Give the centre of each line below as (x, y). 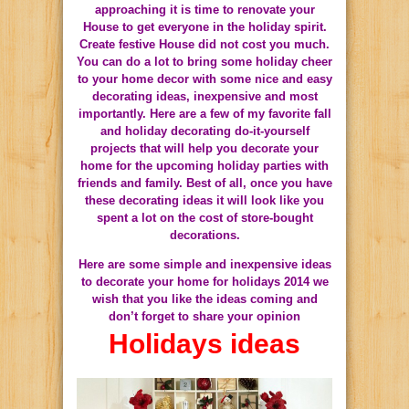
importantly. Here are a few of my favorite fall (204, 113)
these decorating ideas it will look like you (204, 200)
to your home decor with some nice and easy (204, 79)
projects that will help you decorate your (204, 148)
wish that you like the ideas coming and (204, 299)
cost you (268, 44)
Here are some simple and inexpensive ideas (204, 264)
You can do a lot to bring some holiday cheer (204, 61)
